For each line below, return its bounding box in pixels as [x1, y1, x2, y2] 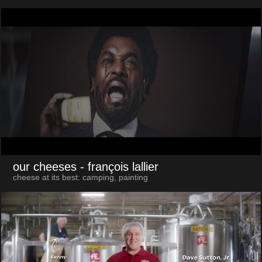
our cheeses [12, 160, 77, 174]
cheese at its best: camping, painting [12, 173, 148, 182]
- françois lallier [80, 160, 158, 174]
